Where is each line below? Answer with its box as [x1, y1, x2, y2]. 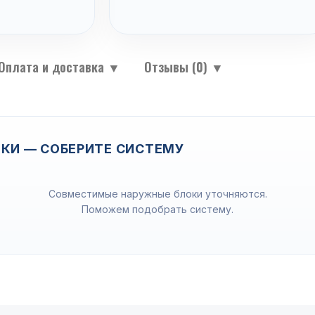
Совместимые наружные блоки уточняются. [48, 188, 267, 200]
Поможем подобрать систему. [82, 203, 233, 215]
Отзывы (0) [144, 58, 211, 76]
